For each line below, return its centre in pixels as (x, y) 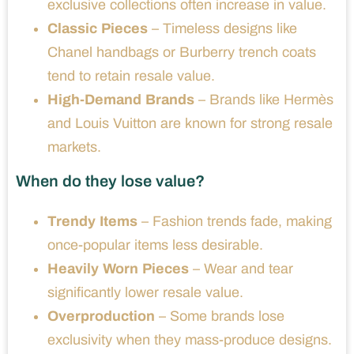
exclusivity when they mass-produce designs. (190, 340)
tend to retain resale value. (131, 76)
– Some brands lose (220, 316)
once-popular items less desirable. (155, 245)
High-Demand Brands (121, 100)
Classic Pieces (98, 29)
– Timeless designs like (222, 29)
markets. (74, 147)
